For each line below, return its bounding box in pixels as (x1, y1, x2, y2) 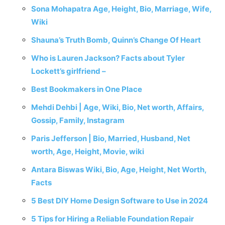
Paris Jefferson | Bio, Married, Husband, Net (31, 134, 190, 143)
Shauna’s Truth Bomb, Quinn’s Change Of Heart (31, 35, 201, 45)
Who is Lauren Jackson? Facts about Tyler (31, 53, 185, 63)
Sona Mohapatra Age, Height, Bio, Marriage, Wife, (31, 4, 211, 14)
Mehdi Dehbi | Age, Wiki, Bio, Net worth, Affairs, (31, 102, 204, 112)
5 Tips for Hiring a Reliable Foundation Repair (31, 214, 194, 223)
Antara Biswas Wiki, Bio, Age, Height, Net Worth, (31, 165, 206, 174)
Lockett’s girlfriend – (31, 66, 106, 76)
